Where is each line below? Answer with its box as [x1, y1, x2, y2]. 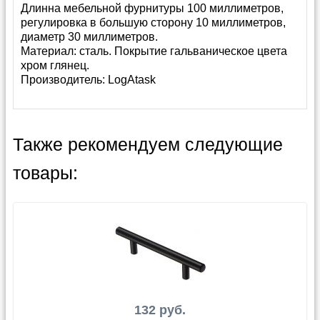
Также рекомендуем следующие [13, 135, 283, 154]
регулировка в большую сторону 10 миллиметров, [21, 16, 286, 29]
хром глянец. [21, 59, 89, 71]
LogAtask [108, 74, 156, 86]
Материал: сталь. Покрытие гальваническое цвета [21, 45, 287, 57]
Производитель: [21, 74, 108, 86]
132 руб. [134, 303, 186, 317]
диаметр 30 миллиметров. [21, 31, 158, 43]
